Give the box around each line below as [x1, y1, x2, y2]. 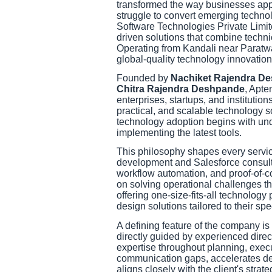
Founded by [117, 72, 171, 83]
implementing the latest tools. [117, 127, 242, 138]
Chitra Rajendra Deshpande [117, 83, 245, 94]
